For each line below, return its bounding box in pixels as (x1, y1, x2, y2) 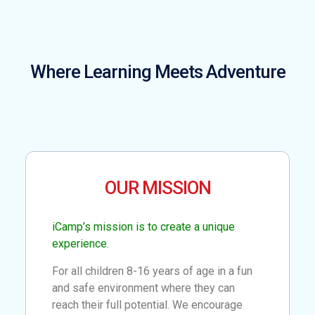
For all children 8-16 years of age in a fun (52, 264, 253, 278)
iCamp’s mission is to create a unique (52, 220, 236, 234)
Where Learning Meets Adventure (30, 61, 285, 83)
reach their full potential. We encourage (52, 297, 243, 311)
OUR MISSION (104, 177, 211, 199)
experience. (52, 237, 110, 251)
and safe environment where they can (52, 281, 236, 295)
